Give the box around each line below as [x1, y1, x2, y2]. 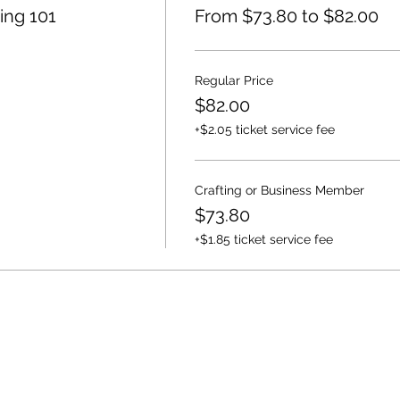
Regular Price [194, 73, 273, 88]
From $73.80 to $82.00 [194, 5, 379, 28]
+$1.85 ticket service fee [194, 232, 333, 247]
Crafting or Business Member [194, 183, 364, 198]
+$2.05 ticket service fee [194, 122, 335, 137]
